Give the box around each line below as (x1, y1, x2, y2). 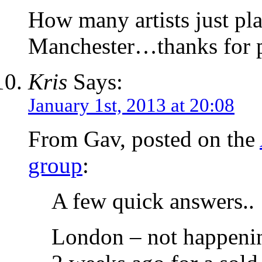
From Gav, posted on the (28, 126, 260, 152)
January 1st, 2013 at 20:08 (28, 95, 235, 116)
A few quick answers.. (51, 188, 254, 214)
